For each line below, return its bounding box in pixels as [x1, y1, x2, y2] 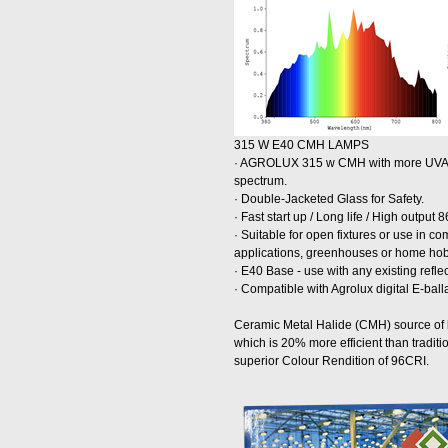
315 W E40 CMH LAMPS [234, 138, 369, 152]
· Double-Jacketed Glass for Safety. [234, 192, 424, 206]
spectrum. [234, 174, 287, 188]
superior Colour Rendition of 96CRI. [234, 354, 429, 368]
